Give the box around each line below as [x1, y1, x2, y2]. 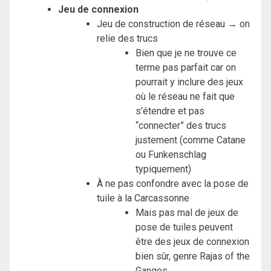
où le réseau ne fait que [135, 90, 235, 102]
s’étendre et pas [135, 105, 204, 117]
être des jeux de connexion [135, 235, 249, 247]
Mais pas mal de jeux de [135, 206, 238, 218]
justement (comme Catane [135, 134, 246, 146]
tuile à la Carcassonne [97, 192, 189, 204]
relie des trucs [97, 32, 158, 44]
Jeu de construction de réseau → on [97, 18, 250, 30]
